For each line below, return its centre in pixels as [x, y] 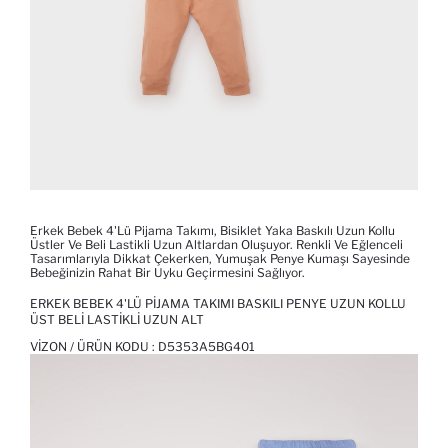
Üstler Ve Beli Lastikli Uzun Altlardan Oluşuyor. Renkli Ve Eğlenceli [216, 245]
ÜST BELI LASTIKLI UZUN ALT [117, 320]
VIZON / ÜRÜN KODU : [94, 347]
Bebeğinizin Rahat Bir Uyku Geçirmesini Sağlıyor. [167, 273]
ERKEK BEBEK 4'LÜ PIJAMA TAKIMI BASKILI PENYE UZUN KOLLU [218, 304]
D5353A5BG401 [206, 347]
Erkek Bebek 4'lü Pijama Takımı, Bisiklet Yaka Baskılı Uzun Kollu [212, 231]
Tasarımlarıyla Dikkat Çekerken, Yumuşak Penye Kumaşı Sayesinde [220, 259]
